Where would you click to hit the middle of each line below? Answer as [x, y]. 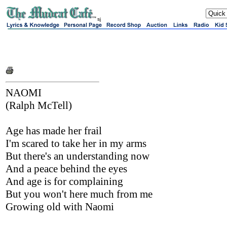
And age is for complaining [64, 181]
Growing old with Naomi [60, 207]
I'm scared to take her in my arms [76, 143]
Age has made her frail [54, 131]
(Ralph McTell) [39, 105]
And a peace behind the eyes [66, 169]
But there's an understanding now [78, 156]
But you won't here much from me [79, 194]
